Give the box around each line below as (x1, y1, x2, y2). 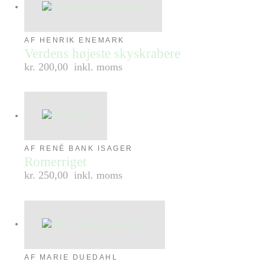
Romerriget (24, 154, 87, 170)
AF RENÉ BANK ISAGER (24, 144, 133, 153)
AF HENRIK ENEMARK (24, 35, 125, 44)
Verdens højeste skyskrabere (24, 46, 181, 61)
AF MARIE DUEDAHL (24, 253, 118, 262)
